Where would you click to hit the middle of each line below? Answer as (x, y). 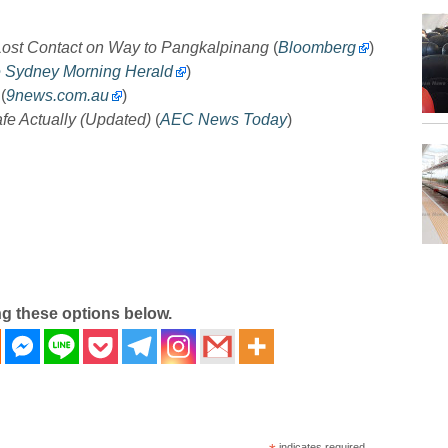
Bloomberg (316, 47)
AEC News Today (223, 119)
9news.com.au (57, 95)
